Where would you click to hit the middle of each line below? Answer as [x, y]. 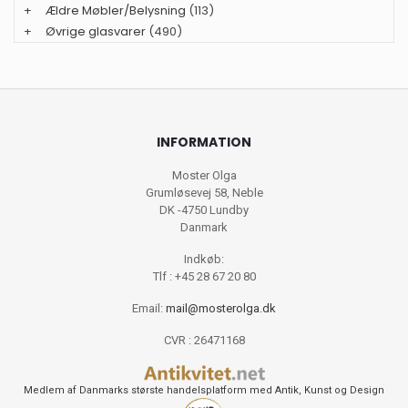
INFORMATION [204, 142]
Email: [149, 308]
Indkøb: [204, 259]
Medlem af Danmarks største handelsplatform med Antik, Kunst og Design [204, 390]
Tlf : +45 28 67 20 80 [204, 276]
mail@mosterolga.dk [221, 308]
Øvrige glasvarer [96, 31]
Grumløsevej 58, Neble [204, 192]
